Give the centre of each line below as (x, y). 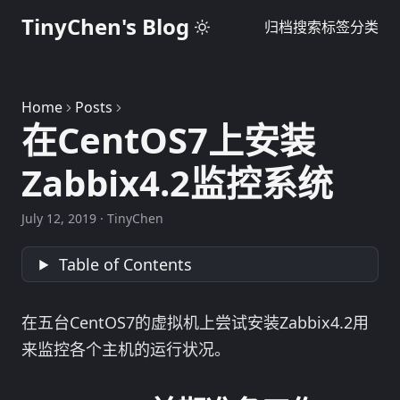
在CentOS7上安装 (168, 140)
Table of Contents (126, 264)
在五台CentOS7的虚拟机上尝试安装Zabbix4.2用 (195, 322)
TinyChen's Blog (105, 26)
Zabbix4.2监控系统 (177, 183)
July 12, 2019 (59, 218)
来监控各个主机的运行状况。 (126, 349)
